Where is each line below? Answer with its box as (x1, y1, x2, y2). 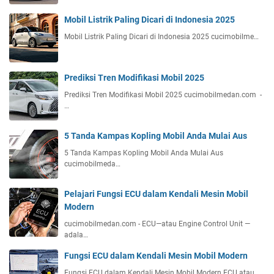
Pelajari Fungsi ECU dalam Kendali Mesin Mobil (64, 188, 248, 199)
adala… (64, 230, 88, 239)
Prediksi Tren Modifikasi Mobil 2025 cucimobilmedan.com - (64, 90, 262, 99)
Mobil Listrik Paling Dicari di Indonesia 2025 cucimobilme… (64, 32, 259, 41)
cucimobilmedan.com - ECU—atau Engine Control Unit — (64, 219, 250, 228)
